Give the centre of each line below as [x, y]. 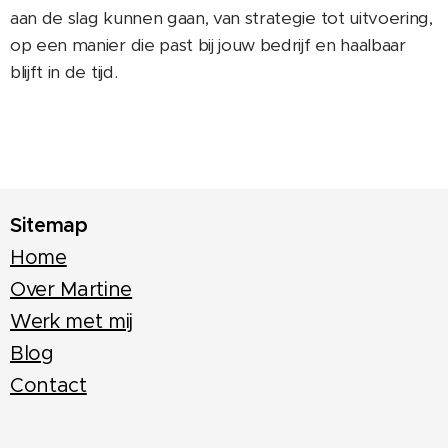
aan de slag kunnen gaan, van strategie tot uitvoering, [221, 18]
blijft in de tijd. [64, 72]
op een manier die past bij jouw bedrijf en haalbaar [208, 45]
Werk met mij [72, 322]
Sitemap [49, 226]
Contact [48, 386]
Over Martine [71, 290]
